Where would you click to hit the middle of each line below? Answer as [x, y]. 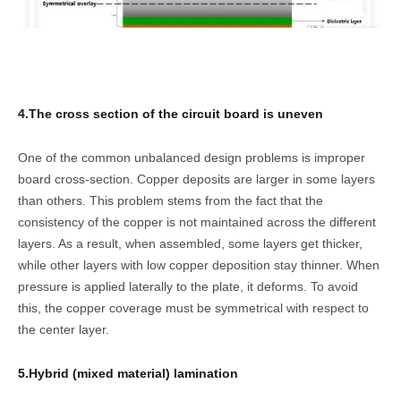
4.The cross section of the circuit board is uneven [171, 113]
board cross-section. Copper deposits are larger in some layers [196, 179]
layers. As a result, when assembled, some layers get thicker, [190, 243]
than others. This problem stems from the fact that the [171, 200]
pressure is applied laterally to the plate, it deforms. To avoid [188, 286]
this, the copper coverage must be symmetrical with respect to [193, 307]
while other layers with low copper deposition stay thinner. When [199, 264]
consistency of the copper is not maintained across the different [197, 222]
